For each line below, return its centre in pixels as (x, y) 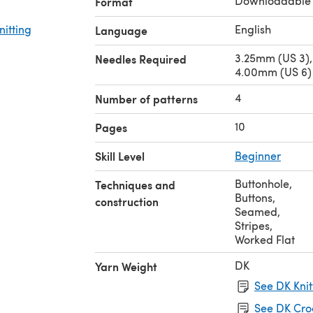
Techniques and (135, 184)
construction (127, 201)
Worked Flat (265, 239)
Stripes (252, 225)
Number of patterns (146, 99)
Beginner (258, 155)
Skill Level (120, 156)
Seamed (256, 211)
